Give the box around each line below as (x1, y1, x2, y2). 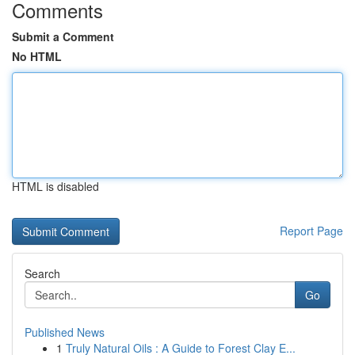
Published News (25, 324, 105, 340)
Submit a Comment (12, 29, 114, 44)
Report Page (280, 223, 343, 239)
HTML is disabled (12, 178, 99, 194)
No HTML (12, 48, 62, 64)
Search (25, 265, 60, 281)
